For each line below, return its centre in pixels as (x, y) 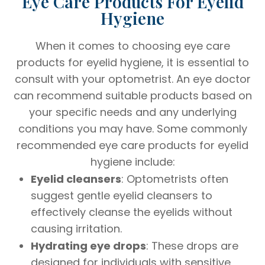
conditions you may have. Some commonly (132, 128)
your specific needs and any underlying (132, 112)
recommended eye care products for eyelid (132, 145)
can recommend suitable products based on (132, 95)
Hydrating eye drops (89, 245)
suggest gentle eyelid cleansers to (122, 195)
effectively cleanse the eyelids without (132, 212)
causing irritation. (77, 228)
